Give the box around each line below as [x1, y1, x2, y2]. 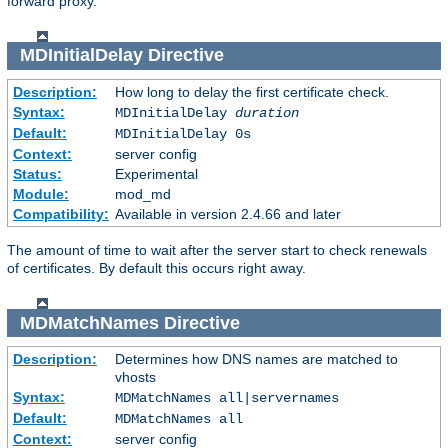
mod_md [114, 185, 171, 202]
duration [234, 104, 299, 121]
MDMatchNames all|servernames [114, 390, 339, 407]
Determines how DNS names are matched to [114, 351, 398, 368]
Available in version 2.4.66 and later [114, 205, 341, 222]
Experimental [114, 165, 198, 182]
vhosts [114, 369, 156, 386]
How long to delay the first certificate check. [114, 83, 389, 100]
